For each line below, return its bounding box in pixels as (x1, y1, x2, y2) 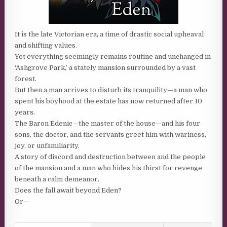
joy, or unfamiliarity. (15, 142, 80, 149)
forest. (15, 75, 37, 83)
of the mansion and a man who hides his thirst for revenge (15, 164, 203, 172)
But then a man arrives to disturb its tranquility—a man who (15, 86, 208, 94)
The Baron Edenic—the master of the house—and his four (15, 120, 201, 127)
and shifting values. (15, 42, 78, 49)
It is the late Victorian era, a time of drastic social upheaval (15, 30, 204, 38)
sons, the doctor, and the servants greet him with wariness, (15, 131, 207, 138)
